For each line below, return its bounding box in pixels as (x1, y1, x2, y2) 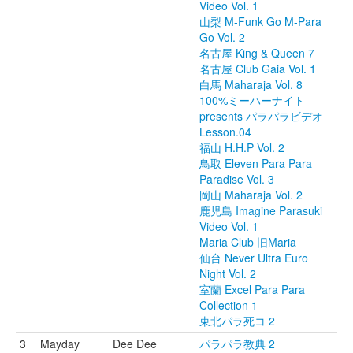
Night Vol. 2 (199, 266, 256, 281)
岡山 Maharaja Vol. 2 (199, 187, 303, 203)
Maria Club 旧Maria (199, 234, 296, 250)
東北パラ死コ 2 (199, 313, 275, 329)
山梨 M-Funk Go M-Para (199, 13, 321, 29)
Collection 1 (199, 297, 258, 313)
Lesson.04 (199, 124, 251, 139)
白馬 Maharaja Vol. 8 (199, 76, 303, 92)
